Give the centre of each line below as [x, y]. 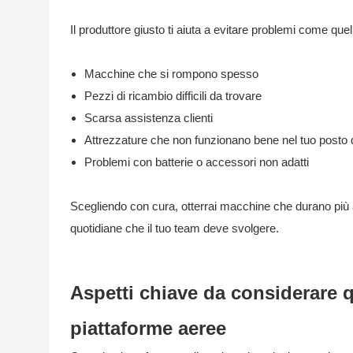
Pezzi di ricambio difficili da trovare [173, 95]
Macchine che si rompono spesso [171, 73]
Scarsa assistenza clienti [148, 117]
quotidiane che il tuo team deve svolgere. [174, 228]
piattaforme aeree [148, 328]
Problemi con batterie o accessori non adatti [196, 162]
